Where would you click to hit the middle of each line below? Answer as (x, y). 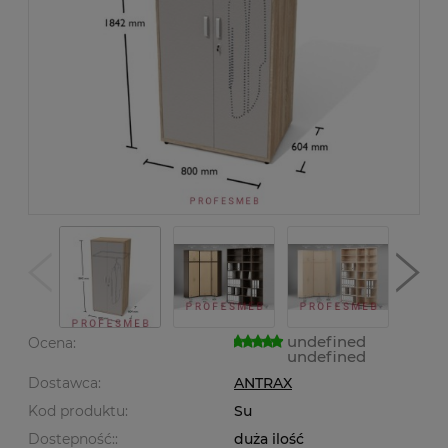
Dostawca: (64, 383)
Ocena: (52, 343)
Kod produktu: (78, 411)
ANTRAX (263, 383)
